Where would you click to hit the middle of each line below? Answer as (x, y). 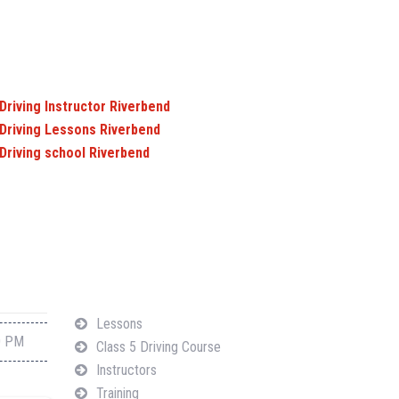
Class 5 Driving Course (158, 347)
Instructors (126, 370)
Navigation (110, 284)
